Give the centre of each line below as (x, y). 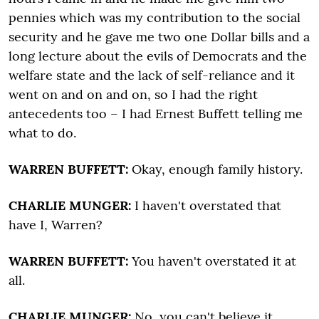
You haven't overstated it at (212, 261)
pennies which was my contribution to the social (155, 17)
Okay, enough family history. (215, 169)
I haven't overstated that (206, 205)
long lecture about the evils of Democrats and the (158, 56)
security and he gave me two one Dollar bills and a (159, 36)
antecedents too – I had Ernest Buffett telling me (156, 113)
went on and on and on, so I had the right (133, 94)
